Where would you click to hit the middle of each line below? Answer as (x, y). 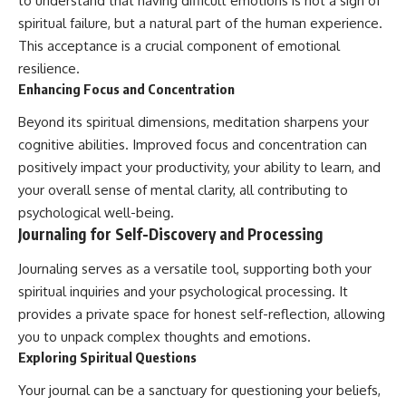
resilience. (49, 68)
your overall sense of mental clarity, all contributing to (183, 190)
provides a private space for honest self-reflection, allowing (202, 314)
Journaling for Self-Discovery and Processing (170, 234)
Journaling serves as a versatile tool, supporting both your (195, 268)
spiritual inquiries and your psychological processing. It (183, 291)
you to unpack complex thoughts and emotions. (164, 336)
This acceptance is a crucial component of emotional (179, 45)
